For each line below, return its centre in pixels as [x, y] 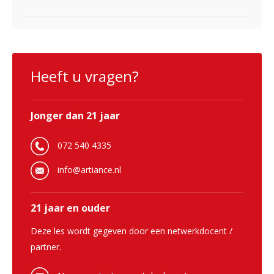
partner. [46, 247]
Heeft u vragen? [85, 76]
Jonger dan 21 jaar [75, 116]
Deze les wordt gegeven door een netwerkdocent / [131, 231]
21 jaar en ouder [70, 208]
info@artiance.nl [89, 169]
